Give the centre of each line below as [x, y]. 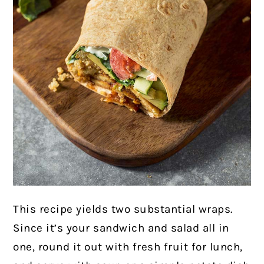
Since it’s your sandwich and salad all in [121, 228]
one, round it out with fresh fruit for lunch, [128, 247]
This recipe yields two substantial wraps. [123, 209]
